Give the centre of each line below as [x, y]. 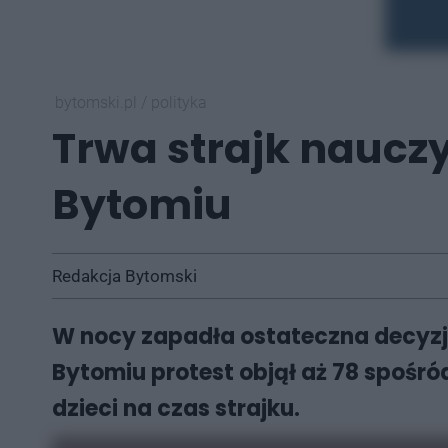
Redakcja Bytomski [124, 276]
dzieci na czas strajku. [176, 408]
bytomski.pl [98, 102]
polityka [179, 102]
